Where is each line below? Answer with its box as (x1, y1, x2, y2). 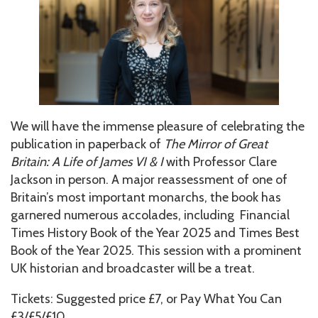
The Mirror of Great (164, 136, 268, 153)
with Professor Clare (166, 154, 277, 170)
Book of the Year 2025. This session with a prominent (11, 243, 302, 259)
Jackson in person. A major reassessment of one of (11, 172, 287, 188)
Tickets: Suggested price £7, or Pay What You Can (11, 291, 282, 307)
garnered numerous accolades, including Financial (11, 207, 290, 224)
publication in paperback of (11, 136, 164, 153)
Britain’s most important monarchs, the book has (11, 190, 281, 206)
